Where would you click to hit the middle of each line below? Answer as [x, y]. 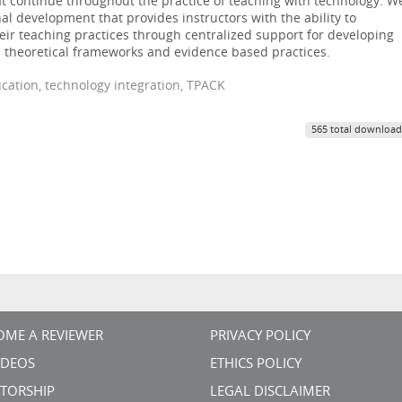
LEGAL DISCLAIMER [270, 393]
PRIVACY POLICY [260, 337]
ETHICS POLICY [256, 365]
